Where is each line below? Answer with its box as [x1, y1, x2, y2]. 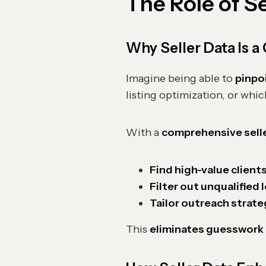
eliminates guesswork [150, 223, 264, 236]
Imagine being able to [126, 72, 235, 85]
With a [126, 126, 161, 139]
